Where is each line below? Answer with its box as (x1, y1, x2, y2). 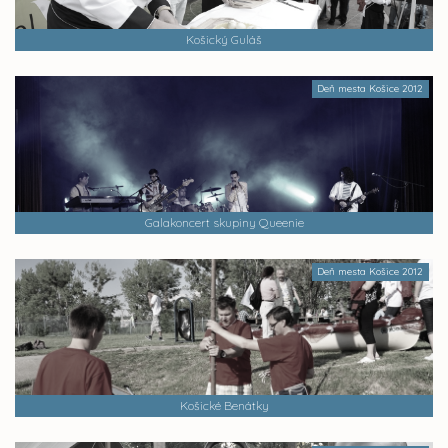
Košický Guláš (186, 32, 262, 47)
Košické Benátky (179, 398, 269, 413)
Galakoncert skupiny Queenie (144, 215, 304, 230)
